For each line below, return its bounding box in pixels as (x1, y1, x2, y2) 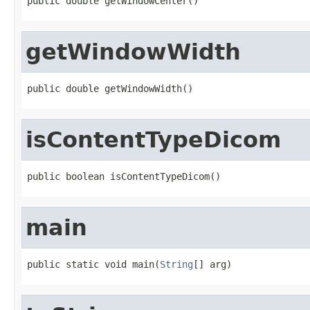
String (160, 258, 193, 270)
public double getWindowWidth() (27, 82, 193, 94)
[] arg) (193, 258, 232, 270)
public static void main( (27, 258, 160, 270)
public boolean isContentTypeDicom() (27, 170, 221, 182)
